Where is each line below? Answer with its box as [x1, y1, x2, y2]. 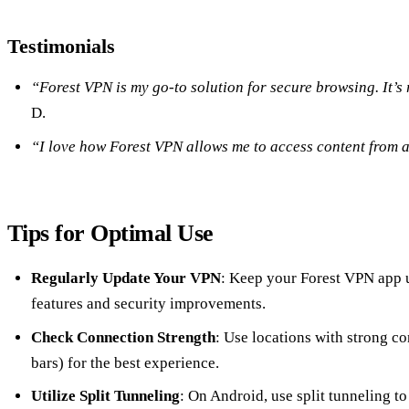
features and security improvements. [30, 295, 266, 313]
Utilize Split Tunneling [30, 387, 180, 405]
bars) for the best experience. [30, 353, 219, 372]
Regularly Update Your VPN [30, 269, 221, 288]
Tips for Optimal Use [7, 219, 214, 246]
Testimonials [7, 35, 115, 58]
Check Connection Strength [30, 328, 215, 346]
